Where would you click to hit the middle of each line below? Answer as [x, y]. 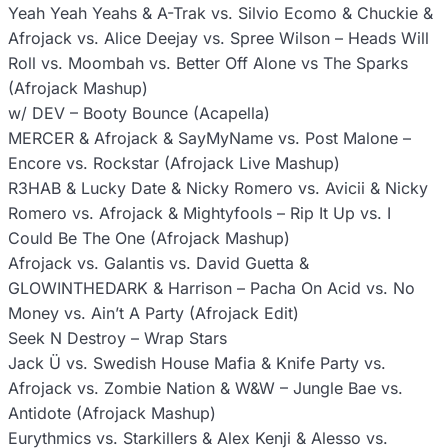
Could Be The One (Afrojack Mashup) [149, 238]
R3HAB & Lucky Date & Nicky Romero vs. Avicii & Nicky [218, 188]
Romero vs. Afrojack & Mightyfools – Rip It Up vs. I [199, 213]
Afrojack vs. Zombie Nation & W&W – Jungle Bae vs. [205, 388]
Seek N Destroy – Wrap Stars [117, 338]
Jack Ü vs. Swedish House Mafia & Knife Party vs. [197, 363]
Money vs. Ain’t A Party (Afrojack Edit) [153, 313]
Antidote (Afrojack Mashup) [112, 413]
